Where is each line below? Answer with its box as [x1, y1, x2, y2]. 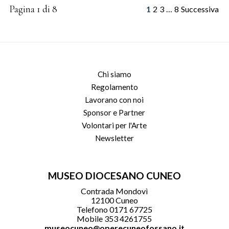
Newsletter [95, 133, 134, 143]
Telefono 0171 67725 [76, 204, 152, 214]
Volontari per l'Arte [82, 121, 147, 130]
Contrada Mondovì [81, 186, 148, 196]
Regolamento [90, 82, 138, 91]
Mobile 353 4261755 [77, 214, 152, 223]
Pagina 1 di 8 [9, 3, 57, 15]
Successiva [181, 4, 219, 14]
